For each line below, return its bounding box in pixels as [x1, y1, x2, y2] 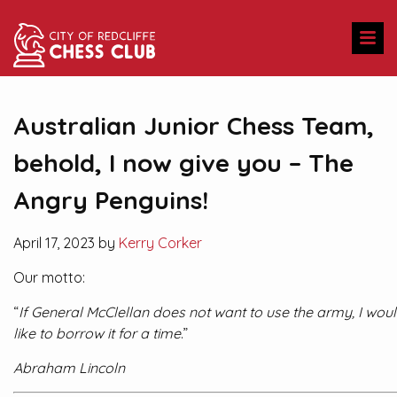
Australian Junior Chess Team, [13, 110, 374, 141]
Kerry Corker [119, 234, 202, 252]
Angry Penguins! [13, 184, 208, 215]
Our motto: [13, 269, 85, 286]
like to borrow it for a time [13, 324, 181, 342]
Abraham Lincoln [13, 359, 125, 377]
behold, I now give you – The [13, 147, 354, 178]
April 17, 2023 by [13, 234, 119, 252]
